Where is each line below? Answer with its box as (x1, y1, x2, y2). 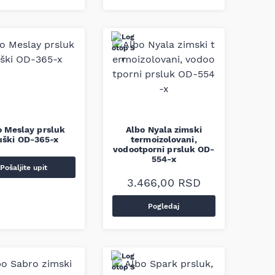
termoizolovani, (131, 134, 197, 144)
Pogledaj (148, 202, 180, 211)
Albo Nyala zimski (126, 125, 202, 134)
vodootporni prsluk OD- (113, 144, 215, 154)
